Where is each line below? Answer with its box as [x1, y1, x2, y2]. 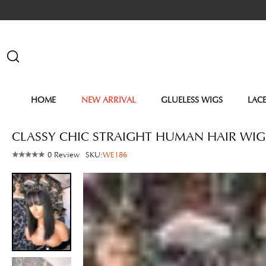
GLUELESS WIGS [161, 94, 223, 105]
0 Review [45, 150, 82, 160]
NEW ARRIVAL [81, 94, 136, 105]
